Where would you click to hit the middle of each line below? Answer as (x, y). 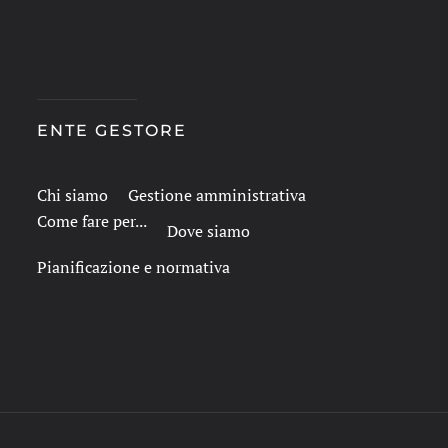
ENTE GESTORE (111, 130)
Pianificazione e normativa (133, 267)
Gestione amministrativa (216, 195)
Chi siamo (72, 195)
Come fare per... (91, 221)
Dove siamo (208, 231)
